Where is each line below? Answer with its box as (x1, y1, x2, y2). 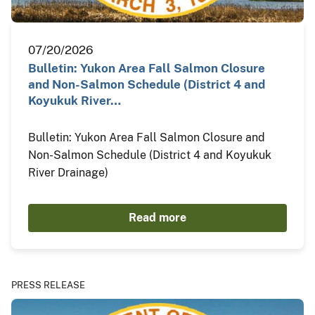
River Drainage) (28, 165, 108, 179)
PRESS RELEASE (11, 279, 85, 290)
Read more (129, 210, 186, 224)
